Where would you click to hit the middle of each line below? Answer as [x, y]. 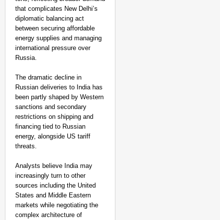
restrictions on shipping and [54, 117]
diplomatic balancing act [50, 18]
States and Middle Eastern [53, 195]
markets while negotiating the [57, 205]
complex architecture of [49, 215]
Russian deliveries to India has [59, 87]
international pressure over [53, 48]
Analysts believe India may [54, 166]
